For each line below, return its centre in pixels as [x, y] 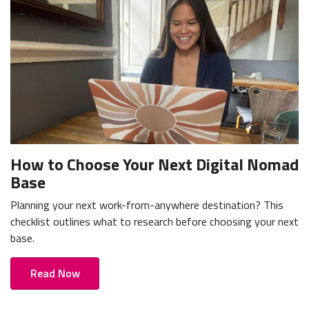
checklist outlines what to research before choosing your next [154, 222]
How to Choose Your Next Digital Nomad [154, 165]
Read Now [55, 273]
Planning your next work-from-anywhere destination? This [147, 205]
